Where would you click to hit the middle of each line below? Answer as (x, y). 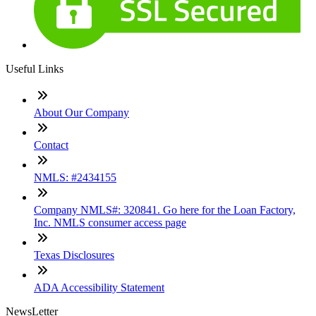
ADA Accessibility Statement (99, 287)
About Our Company (81, 112)
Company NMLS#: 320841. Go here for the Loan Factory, (165, 209)
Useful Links (35, 68)
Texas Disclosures (74, 255)
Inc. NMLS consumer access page (110, 222)
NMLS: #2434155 (75, 177)
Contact (51, 145)
